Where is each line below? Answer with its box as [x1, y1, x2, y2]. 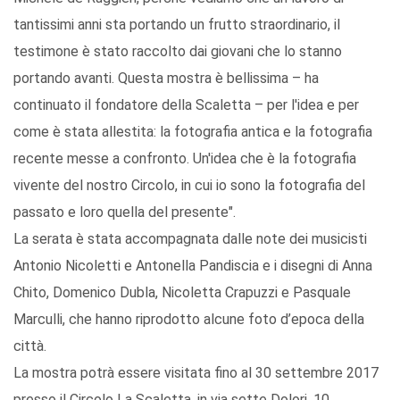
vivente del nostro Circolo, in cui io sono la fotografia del [13, 177, 365, 195]
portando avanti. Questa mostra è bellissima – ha [13, 70, 319, 87]
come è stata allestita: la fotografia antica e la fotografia [13, 123, 372, 141]
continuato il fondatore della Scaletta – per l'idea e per [13, 96, 359, 114]
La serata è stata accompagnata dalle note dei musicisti [13, 230, 367, 248]
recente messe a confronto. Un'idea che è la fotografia [13, 150, 356, 168]
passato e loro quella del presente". [13, 204, 236, 221]
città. [13, 337, 46, 355]
